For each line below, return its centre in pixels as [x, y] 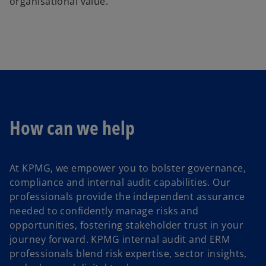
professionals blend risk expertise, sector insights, [128, 254]
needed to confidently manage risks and [104, 211]
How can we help [72, 127]
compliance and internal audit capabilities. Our [120, 183]
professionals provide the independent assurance [127, 197]
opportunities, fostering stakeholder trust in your [127, 225]
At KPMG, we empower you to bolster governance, [128, 168]
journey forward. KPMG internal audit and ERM [120, 240]
